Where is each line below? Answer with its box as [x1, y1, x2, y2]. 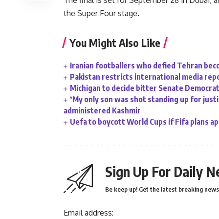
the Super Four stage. [64, 8, 139, 19]
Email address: [64, 208, 113, 218]
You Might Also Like [69, 36, 160, 50]
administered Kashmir [64, 106, 141, 116]
